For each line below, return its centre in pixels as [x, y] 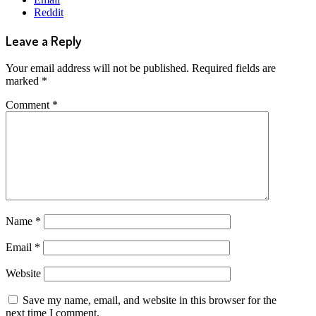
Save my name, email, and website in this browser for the [150, 300]
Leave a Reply [43, 41]
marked [24, 80]
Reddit [49, 13]
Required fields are [234, 68]
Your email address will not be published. [97, 68]
